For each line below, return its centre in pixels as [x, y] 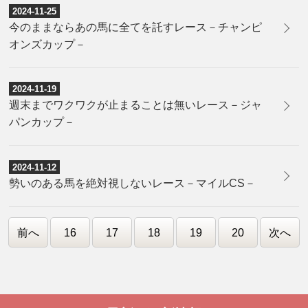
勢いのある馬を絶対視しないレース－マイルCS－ [133, 183]
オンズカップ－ [48, 45]
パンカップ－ [42, 122]
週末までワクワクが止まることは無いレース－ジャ [136, 105]
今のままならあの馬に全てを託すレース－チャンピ [136, 27]
